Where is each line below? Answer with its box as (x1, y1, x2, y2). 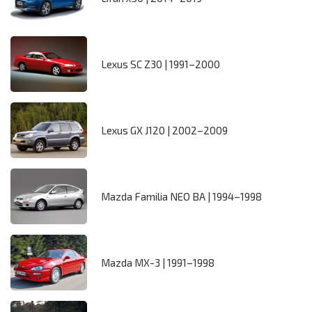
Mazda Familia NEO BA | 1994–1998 (101, 190, 262, 203)
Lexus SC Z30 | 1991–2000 (101, 58, 220, 71)
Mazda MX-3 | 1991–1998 (101, 256, 214, 270)
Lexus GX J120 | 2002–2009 (101, 124, 228, 137)
